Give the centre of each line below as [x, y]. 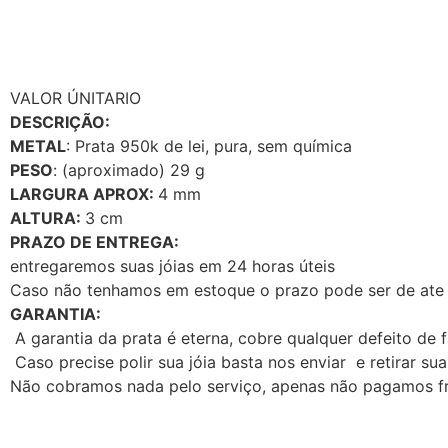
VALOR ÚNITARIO [75, 98]
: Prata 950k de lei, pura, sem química [209, 146]
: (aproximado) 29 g [129, 170]
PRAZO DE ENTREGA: [94, 242]
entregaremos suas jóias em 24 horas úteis [172, 266]
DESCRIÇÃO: [60, 122]
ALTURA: [47, 218]
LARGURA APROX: [84, 194]
